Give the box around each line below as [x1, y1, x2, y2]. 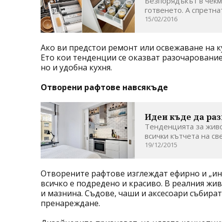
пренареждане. [41, 198, 100, 209]
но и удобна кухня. [41, 62, 112, 73]
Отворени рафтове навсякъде [41, 82, 168, 93]
